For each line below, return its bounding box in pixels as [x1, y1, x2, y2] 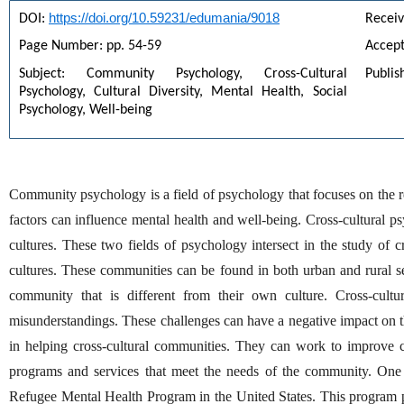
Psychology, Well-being [19, 103, 152, 118]
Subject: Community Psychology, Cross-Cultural [19, 67, 347, 82]
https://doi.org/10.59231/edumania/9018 [49, 9, 280, 25]
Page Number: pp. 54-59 [19, 39, 161, 54]
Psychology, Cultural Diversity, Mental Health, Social [19, 85, 347, 100]
